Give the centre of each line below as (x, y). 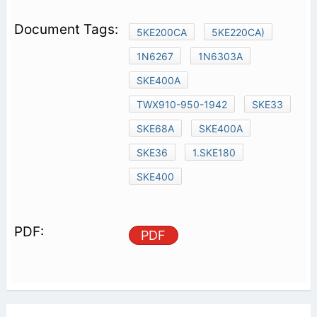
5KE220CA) (238, 32)
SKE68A (155, 128)
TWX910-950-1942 (181, 104)
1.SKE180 (214, 152)
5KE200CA (161, 32)
